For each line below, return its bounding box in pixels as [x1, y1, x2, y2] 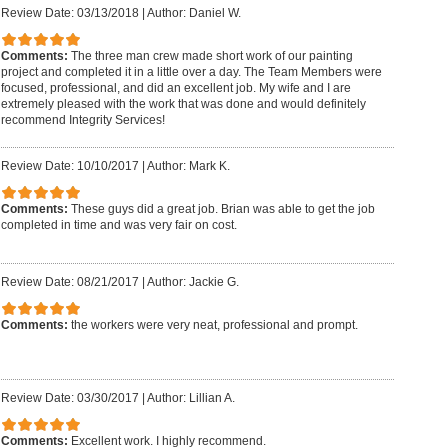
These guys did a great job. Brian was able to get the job [70, 201, 375, 216]
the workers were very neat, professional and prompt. [70, 317, 358, 332]
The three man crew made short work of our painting [70, 48, 353, 63]
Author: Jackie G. [146, 275, 239, 290]
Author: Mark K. [146, 159, 230, 174]
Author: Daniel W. [146, 6, 241, 21]
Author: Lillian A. [146, 391, 235, 406]
